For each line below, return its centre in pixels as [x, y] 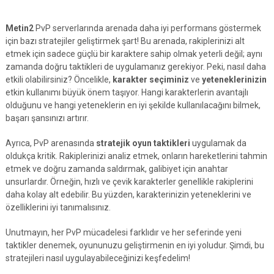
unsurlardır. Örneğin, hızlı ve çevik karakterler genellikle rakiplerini [129, 182]
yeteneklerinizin [234, 80]
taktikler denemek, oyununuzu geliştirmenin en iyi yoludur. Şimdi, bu [135, 245]
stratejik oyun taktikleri [143, 143]
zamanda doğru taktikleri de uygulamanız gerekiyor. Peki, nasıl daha [135, 67]
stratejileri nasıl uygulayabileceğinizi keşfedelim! [98, 258]
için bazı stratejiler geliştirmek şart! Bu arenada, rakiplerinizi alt [125, 41]
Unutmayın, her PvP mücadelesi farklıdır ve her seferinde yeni [123, 232]
